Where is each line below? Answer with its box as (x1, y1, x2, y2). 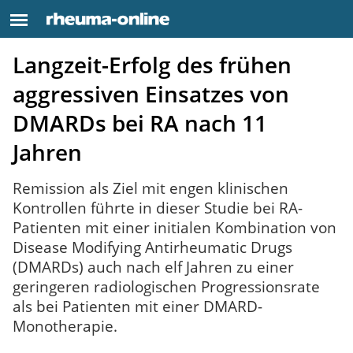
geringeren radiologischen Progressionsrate (13, 276, 320, 298)
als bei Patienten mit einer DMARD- (13, 295, 262, 318)
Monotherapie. (13, 315, 117, 337)
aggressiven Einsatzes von (13, 79, 289, 109)
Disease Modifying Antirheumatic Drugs (13, 236, 292, 258)
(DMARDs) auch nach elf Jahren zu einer (13, 256, 294, 278)
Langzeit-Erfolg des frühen (13, 50, 292, 80)
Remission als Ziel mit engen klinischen (13, 177, 288, 199)
